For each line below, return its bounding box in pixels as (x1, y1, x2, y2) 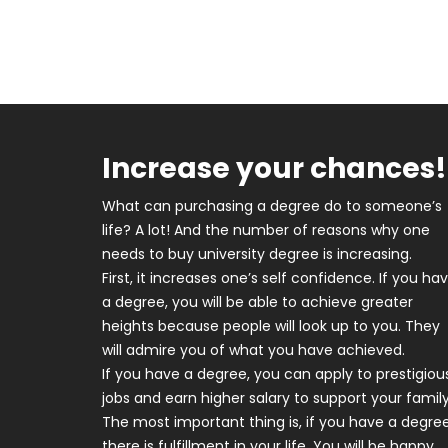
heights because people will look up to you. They (102, 316, 440, 336)
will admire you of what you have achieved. (102, 340, 405, 360)
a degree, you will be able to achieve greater (102, 292, 413, 312)
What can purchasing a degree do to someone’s (102, 196, 442, 216)
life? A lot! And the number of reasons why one (102, 220, 430, 240)
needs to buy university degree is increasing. (102, 244, 412, 264)
